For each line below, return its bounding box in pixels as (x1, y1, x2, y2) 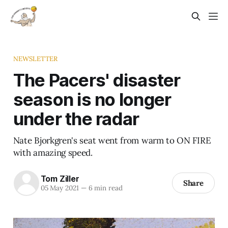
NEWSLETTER (13, 54, 58, 63)
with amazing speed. (13, 147, 93, 158)
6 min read (86, 183, 123, 193)
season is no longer (13, 88, 172, 110)
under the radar (13, 107, 139, 129)
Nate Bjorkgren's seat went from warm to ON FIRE (13, 134, 211, 146)
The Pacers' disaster (13, 69, 181, 91)
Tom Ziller (40, 174, 79, 184)
